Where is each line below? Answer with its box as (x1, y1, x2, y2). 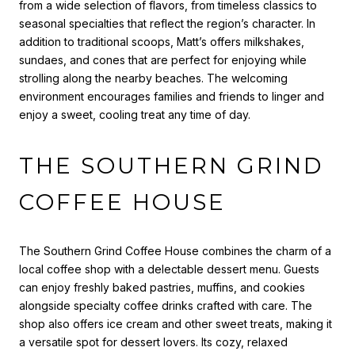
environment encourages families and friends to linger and (19, 90, 324, 104)
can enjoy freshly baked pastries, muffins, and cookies (19, 280, 305, 294)
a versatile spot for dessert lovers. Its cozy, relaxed (19, 334, 288, 349)
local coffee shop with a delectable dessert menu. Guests (19, 261, 319, 276)
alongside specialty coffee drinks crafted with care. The (19, 298, 312, 312)
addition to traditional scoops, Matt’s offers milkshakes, (19, 35, 304, 49)
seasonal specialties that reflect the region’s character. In (19, 17, 315, 31)
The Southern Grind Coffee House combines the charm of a (19, 243, 331, 258)
